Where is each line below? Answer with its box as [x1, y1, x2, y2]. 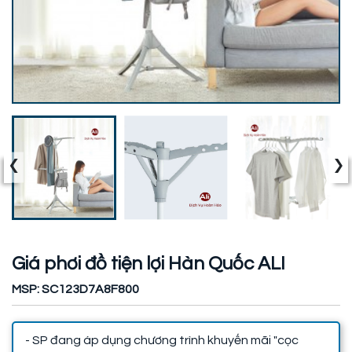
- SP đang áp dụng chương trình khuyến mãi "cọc [25, 333, 299, 346]
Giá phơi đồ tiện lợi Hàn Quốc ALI [12, 253, 285, 273]
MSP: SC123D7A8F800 [12, 282, 139, 295]
